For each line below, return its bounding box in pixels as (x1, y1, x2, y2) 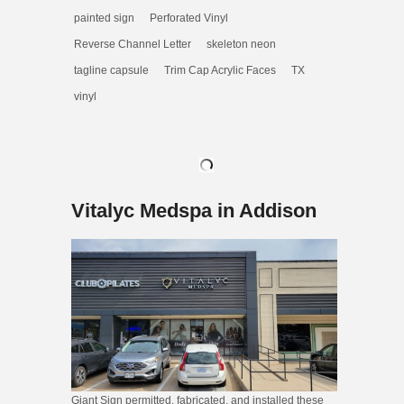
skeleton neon (207, 38, 276, 50)
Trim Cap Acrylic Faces (164, 64, 276, 77)
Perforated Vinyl (150, 12, 228, 24)
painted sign (74, 12, 134, 24)
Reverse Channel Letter (74, 38, 191, 50)
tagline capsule (74, 64, 149, 77)
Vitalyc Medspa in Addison (71, 199, 317, 222)
